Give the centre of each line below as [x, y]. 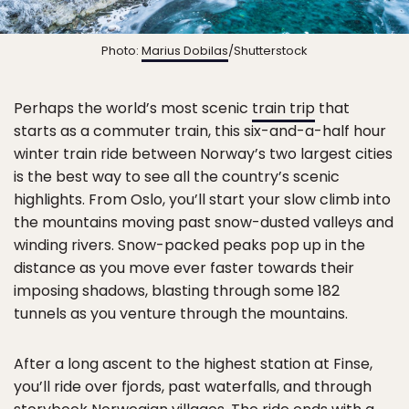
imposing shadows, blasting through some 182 [177, 291]
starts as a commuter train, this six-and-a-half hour [200, 131]
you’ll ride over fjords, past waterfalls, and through [193, 387]
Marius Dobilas [185, 51]
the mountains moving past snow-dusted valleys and [204, 223]
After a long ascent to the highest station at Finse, [193, 364]
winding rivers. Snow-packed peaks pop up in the [189, 246]
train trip [283, 109]
